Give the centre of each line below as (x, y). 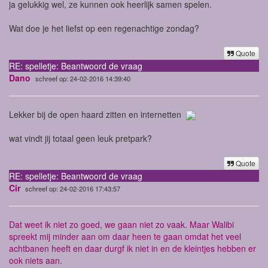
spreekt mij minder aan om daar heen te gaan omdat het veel (125, 236)
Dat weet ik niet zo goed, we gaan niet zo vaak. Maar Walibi (121, 224)
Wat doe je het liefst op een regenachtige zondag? (104, 28)
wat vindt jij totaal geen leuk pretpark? (80, 138)
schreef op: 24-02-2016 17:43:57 (73, 188)
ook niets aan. (36, 260)
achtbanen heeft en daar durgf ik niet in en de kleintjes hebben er (133, 248)
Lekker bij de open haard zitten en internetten (98, 114)
